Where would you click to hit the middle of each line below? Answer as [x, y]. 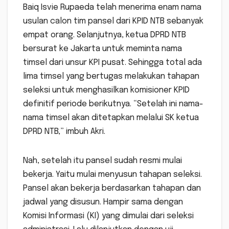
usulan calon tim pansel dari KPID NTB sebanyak [113, 21]
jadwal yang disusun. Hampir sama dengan [103, 202]
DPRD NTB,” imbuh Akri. [64, 132]
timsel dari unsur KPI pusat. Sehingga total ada [112, 63]
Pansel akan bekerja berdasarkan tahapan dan [112, 189]
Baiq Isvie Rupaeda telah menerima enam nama [112, 8]
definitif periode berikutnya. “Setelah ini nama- [113, 104]
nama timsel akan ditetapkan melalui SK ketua [111, 118]
